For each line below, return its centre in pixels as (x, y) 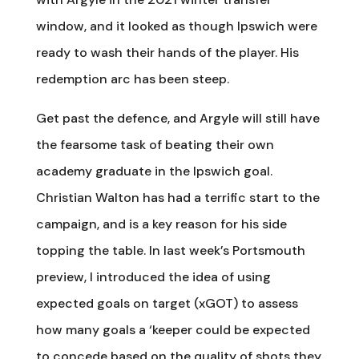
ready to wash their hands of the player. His (167, 52)
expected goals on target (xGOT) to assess (167, 303)
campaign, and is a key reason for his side (161, 224)
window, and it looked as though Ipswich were (176, 26)
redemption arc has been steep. (132, 79)
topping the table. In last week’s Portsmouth (170, 250)
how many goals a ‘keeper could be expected (173, 329)
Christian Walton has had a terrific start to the (177, 197)
